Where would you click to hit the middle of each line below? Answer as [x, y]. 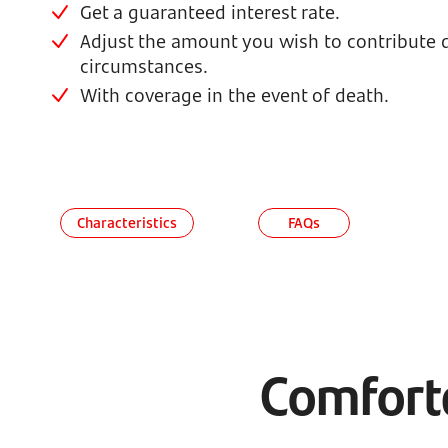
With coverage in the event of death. [234, 95]
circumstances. [144, 66]
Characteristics [127, 222]
